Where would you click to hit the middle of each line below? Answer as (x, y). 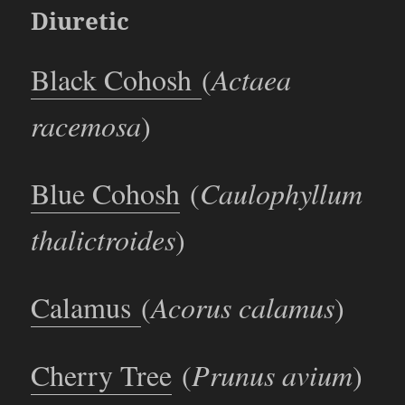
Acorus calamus (243, 307)
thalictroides (104, 240)
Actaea (252, 80)
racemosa (86, 126)
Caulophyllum (282, 193)
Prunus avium (273, 375)
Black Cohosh (117, 80)
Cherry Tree (102, 375)
